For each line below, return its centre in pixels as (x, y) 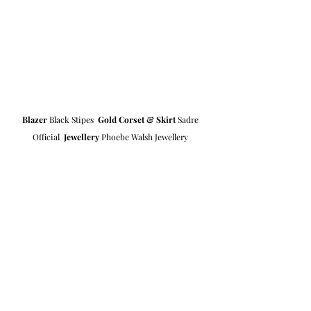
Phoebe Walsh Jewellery (144, 137)
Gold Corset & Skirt (136, 120)
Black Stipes (72, 120)
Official (48, 137)
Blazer (34, 120)
